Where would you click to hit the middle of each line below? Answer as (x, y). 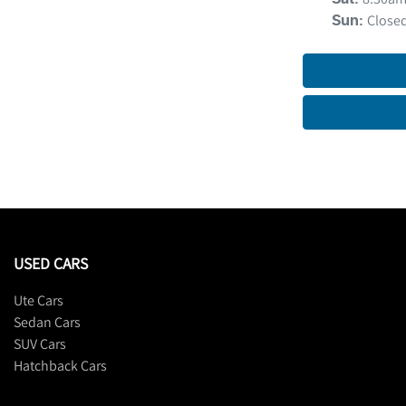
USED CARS (51, 263)
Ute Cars (39, 300)
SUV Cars (40, 343)
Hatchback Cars (60, 365)
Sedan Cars (47, 322)
